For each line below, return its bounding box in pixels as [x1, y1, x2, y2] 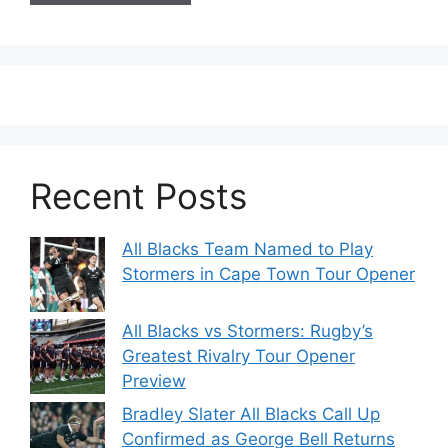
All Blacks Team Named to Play [122, 238, 373, 259]
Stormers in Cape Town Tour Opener [122, 263, 415, 284]
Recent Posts [30, 174, 247, 217]
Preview [122, 370, 186, 391]
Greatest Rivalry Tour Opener [122, 345, 355, 366]
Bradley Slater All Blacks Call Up [122, 404, 380, 425]
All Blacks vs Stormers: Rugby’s [122, 320, 373, 341]
